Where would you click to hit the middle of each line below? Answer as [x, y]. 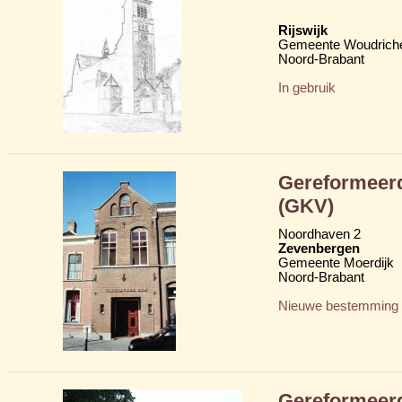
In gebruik [307, 87]
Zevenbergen [319, 248]
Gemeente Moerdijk [336, 262]
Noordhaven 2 [319, 234]
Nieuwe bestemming [338, 306]
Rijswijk [303, 30]
